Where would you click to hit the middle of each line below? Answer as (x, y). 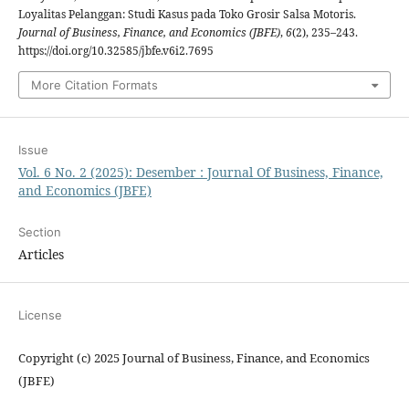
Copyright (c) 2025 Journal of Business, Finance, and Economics (194, 358)
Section (40, 232)
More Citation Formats (94, 85)
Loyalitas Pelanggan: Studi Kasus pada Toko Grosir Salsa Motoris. (187, 14)
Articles (41, 254)
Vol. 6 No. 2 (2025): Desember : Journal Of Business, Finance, (201, 172)
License (40, 315)
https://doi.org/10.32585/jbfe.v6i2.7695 (116, 51)
